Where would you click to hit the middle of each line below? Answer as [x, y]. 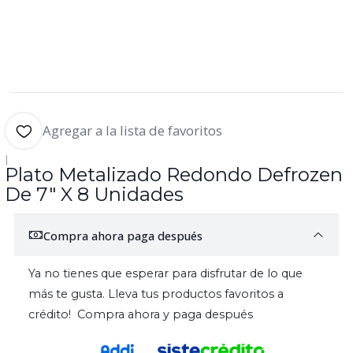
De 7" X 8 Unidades [94, 195]
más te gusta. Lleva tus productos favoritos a [156, 294]
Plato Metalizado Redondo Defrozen [174, 175]
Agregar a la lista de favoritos [132, 131]
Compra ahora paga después [123, 235]
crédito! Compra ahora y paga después [141, 315]
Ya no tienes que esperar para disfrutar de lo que [165, 274]
